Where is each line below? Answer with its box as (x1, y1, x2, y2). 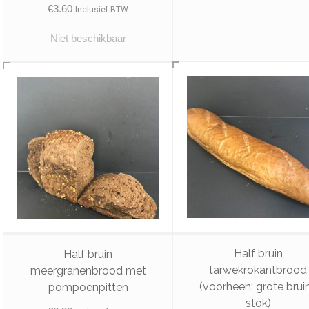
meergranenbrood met (30, 263, 146, 277)
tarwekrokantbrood (209, 263, 308, 277)
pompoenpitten (48, 280, 128, 294)
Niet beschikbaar (50, 32, 126, 45)
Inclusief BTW (75, 5, 129, 15)
